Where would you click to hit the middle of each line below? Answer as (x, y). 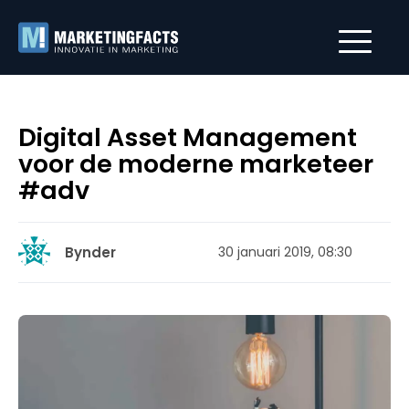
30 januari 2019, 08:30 (285, 252)
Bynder (90, 252)
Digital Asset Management (188, 137)
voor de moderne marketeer (196, 164)
